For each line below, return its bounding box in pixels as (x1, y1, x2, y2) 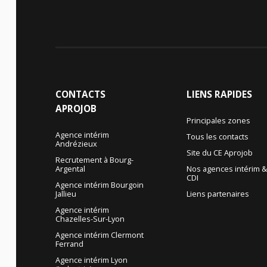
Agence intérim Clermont (55, 229, 144, 241)
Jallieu (55, 188, 76, 200)
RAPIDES (215, 88, 253, 101)
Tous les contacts (187, 131, 249, 142)
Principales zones (187, 115, 251, 126)
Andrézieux (55, 138, 97, 150)
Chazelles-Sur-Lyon (55, 213, 125, 225)
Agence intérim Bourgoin (55, 179, 144, 191)
